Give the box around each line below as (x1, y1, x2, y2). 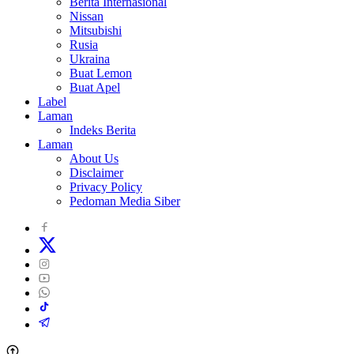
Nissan (70, 9, 104, 24)
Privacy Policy (70, 180, 142, 194)
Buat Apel (70, 81, 120, 95)
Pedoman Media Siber (70, 194, 180, 209)
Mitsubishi (70, 24, 122, 38)
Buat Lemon (70, 66, 132, 81)
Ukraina (70, 52, 110, 66)
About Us (70, 152, 119, 166)
